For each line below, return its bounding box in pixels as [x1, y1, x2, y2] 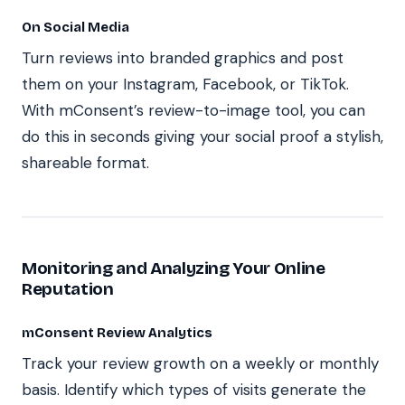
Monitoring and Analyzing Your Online [22, 257, 325, 278]
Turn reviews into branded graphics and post [22, 47, 344, 68]
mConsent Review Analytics [22, 324, 212, 341]
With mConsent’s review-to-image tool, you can [22, 99, 365, 120]
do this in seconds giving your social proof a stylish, [22, 126, 383, 146]
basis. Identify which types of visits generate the [22, 379, 366, 400]
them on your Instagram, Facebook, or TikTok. [22, 73, 349, 94]
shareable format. [22, 152, 149, 173]
